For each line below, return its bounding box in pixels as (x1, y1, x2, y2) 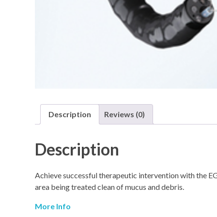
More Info (35, 201, 71, 211)
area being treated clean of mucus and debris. (35, 182, 184, 191)
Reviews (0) (104, 109, 145, 119)
